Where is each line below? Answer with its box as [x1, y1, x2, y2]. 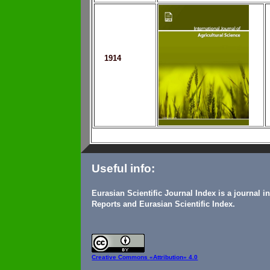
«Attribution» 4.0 [149, 254, 198, 261]
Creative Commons [92, 254, 150, 261]
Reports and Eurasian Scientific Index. [92, 199, 236, 209]
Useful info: [92, 162, 155, 175]
